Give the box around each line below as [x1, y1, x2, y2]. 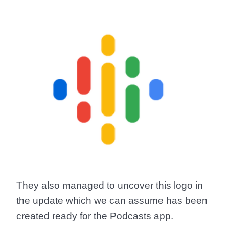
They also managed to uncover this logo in [16, 179, 203, 191]
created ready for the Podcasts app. [16, 210, 173, 221]
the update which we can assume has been [16, 195, 208, 206]
